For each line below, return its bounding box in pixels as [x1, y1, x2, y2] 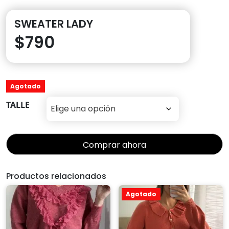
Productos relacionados [6, 170, 106, 182]
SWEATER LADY [14, 16, 93, 32]
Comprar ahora [83, 139, 146, 151]
